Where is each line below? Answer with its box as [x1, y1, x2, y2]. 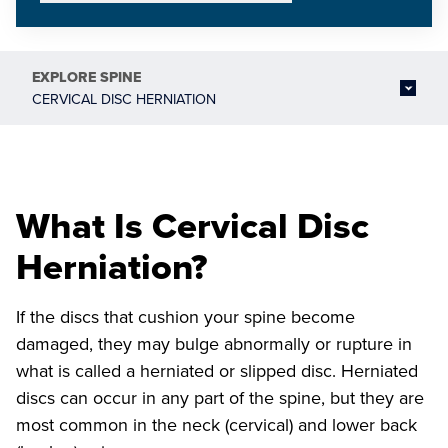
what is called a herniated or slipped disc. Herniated [16, 358, 418, 383]
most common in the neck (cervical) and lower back [16, 412, 417, 437]
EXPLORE [32, 66, 100, 88]
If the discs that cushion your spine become [16, 304, 355, 329]
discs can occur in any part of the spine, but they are [16, 385, 424, 410]
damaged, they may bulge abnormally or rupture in [16, 331, 412, 356]
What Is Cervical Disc [16, 199, 369, 252]
